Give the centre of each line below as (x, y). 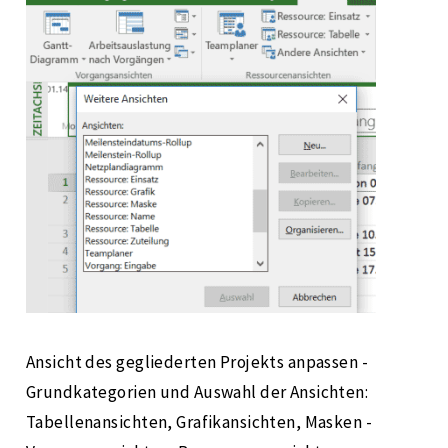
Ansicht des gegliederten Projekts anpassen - (197, 362)
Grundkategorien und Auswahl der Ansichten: (197, 392)
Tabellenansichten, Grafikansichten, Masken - (199, 422)
